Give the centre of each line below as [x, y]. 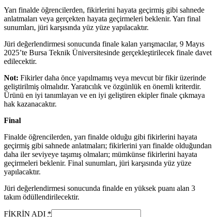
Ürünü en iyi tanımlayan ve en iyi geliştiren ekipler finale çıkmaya [104, 95]
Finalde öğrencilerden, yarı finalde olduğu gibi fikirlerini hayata [101, 137]
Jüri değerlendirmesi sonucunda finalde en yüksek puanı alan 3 [100, 188]
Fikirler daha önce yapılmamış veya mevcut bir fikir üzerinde [112, 78]
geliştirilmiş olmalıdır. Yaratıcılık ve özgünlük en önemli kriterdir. [102, 87]
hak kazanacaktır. [30, 104]
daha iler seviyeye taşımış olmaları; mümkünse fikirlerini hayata [101, 155]
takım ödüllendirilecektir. [42, 197]
